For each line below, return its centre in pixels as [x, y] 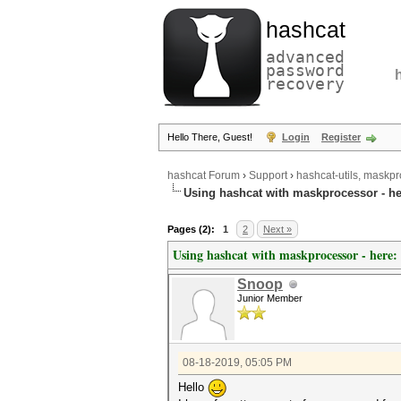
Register [341, 137]
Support [268, 176]
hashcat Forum [204, 176]
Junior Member [270, 298]
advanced [305, 57]
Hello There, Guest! [211, 137]
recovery [305, 84]
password [305, 70]
